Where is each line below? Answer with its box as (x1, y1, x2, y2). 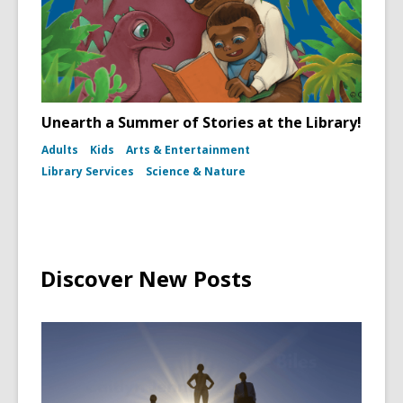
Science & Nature (146, 164, 246, 179)
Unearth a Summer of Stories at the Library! (41, 112, 362, 132)
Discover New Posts (40, 264, 252, 293)
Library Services (41, 164, 134, 179)
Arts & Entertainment (126, 142, 250, 157)
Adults (41, 142, 78, 157)
